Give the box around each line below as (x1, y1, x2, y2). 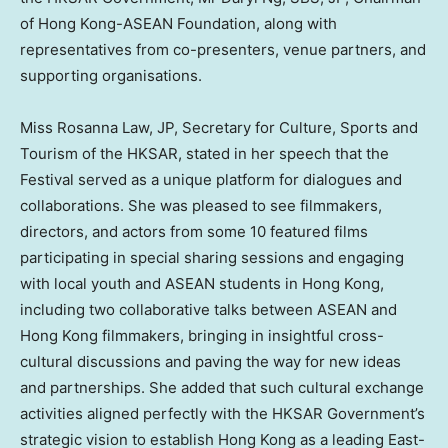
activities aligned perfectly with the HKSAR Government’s (20, 404, 425, 424)
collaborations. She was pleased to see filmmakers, (20, 196, 382, 216)
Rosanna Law (57, 118, 149, 138)
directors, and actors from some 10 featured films (20, 222, 368, 242)
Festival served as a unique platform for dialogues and (20, 170, 402, 190)
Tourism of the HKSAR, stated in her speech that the (20, 144, 389, 164)
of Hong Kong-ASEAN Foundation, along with (20, 14, 337, 34)
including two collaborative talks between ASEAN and (20, 300, 397, 320)
